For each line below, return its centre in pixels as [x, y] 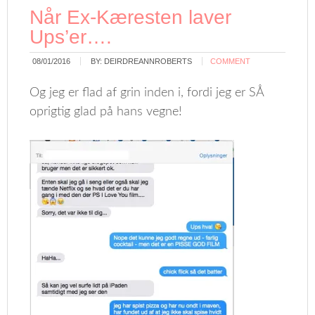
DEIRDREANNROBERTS [148, 61]
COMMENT [231, 61]
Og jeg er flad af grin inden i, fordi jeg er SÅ [147, 93]
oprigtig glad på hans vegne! [106, 112]
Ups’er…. [71, 37]
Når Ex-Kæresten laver [131, 17]
